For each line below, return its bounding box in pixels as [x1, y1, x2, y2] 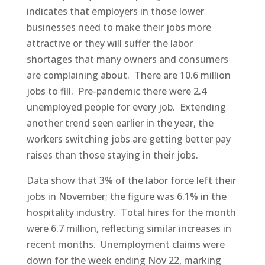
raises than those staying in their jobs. [26, 148, 201, 161]
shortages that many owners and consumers [26, 52, 228, 66]
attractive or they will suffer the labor [26, 36, 193, 50]
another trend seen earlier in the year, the [26, 116, 214, 130]
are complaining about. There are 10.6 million [26, 68, 231, 82]
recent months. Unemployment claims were [26, 237, 225, 251]
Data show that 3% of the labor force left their [26, 173, 236, 187]
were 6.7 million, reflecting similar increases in [26, 221, 231, 235]
